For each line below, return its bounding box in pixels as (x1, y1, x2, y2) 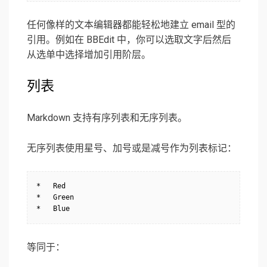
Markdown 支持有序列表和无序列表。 (27, 112, 187, 124)
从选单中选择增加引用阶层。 (27, 49, 151, 61)
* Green (36, 193, 74, 202)
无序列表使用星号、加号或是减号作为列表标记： (27, 142, 237, 154)
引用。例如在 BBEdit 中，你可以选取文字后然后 (27, 34, 231, 46)
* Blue (36, 204, 70, 213)
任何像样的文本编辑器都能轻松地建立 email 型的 (27, 19, 235, 31)
